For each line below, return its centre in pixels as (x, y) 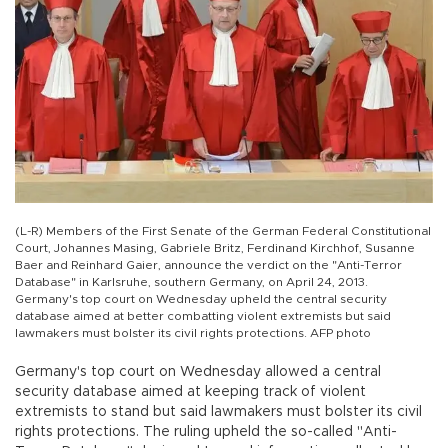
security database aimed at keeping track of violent (190, 392)
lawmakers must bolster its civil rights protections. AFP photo (193, 333)
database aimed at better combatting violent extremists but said (203, 316)
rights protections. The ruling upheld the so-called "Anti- (206, 432)
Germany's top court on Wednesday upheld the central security (201, 299)
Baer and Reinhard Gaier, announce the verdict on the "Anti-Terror (208, 265)
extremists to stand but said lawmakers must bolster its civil (218, 412)
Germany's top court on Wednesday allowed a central (198, 372)
